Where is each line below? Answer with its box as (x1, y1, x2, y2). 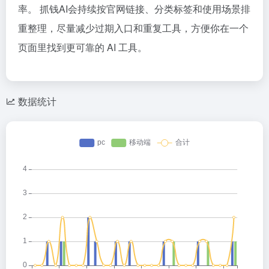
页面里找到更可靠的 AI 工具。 (18, 40, 147, 54)
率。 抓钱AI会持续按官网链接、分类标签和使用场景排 (18, 1, 250, 16)
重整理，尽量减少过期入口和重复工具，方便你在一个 (18, 20, 249, 35)
